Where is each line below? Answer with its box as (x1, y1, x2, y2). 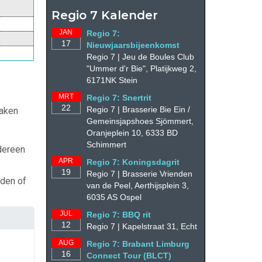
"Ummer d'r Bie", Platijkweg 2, (86, 63, 196, 73)
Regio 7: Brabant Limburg (86, 239, 189, 249)
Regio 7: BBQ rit (86, 209, 151, 219)
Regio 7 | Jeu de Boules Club (86, 51, 194, 61)
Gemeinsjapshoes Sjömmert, (86, 116, 194, 126)
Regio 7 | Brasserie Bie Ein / (86, 104, 190, 114)
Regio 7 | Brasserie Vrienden (86, 168, 192, 178)
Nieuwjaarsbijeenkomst (86, 40, 180, 50)
